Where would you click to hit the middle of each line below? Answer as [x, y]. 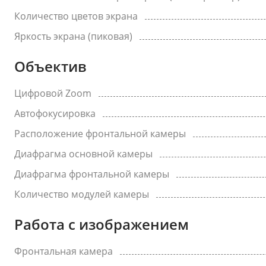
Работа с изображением [102, 224]
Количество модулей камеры [82, 194]
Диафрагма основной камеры [83, 154]
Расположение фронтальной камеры [100, 134]
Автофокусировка [55, 113]
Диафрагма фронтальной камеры [92, 174]
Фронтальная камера [64, 251]
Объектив [50, 66]
